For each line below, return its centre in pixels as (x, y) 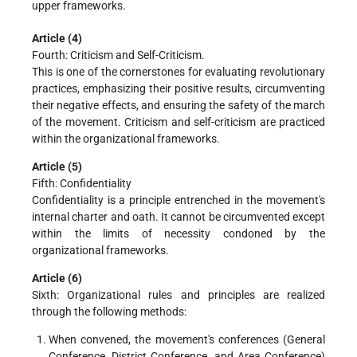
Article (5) (57, 167)
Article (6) (57, 279)
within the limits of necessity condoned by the (178, 234)
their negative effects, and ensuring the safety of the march (178, 106)
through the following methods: (109, 312)
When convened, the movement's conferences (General (187, 340)
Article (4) (57, 39)
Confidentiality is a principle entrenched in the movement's (178, 200)
